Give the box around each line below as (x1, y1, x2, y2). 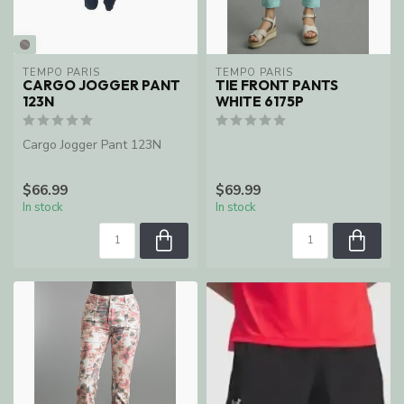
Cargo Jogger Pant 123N (23, 136, 161, 154)
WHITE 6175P (216, 93, 304, 111)
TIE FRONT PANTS (216, 77, 338, 95)
